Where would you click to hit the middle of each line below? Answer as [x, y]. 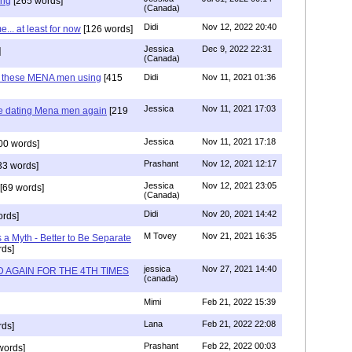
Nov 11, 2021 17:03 [239, 108]
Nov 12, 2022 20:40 [239, 26]
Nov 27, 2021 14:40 [239, 268]
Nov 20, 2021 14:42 [239, 213]
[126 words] [107, 29]
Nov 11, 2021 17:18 [239, 141]
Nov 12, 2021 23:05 [239, 185]
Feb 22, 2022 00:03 [239, 345]
